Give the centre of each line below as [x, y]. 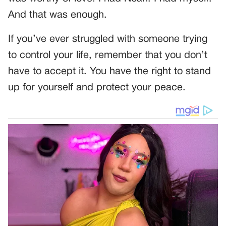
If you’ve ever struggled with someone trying [108, 39]
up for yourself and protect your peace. [97, 88]
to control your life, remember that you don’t [108, 55]
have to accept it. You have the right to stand [109, 71]
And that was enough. [58, 15]
